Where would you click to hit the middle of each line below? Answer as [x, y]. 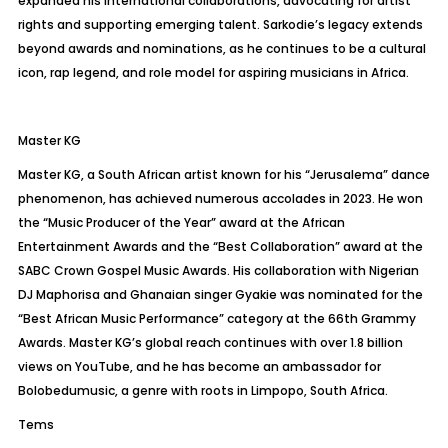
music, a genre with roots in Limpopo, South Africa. [232, 390]
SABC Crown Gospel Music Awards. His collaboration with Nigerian [218, 270]
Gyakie [255, 294]
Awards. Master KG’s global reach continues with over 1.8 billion [210, 342]
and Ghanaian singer [167, 294]
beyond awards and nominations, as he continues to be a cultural [221, 48]
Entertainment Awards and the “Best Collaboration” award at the [220, 246]
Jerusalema [346, 174]
